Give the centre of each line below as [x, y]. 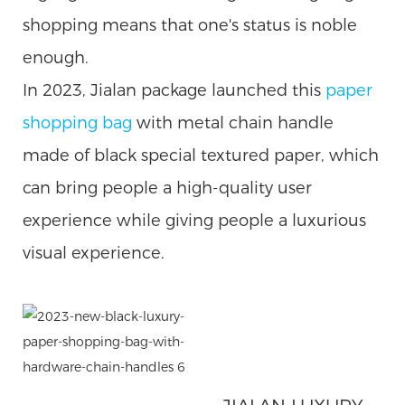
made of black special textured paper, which [201, 155]
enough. [58, 57]
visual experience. [94, 253]
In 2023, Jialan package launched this [174, 90]
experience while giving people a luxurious [194, 220]
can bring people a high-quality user [167, 188]
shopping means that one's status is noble [190, 25]
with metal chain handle [233, 122]
